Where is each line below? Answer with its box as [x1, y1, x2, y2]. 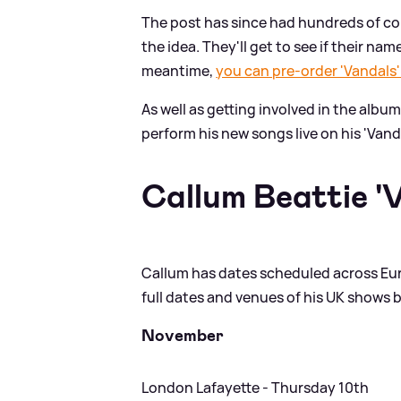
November [141, 324, 225, 347]
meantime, [141, 60, 217, 81]
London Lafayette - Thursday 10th [141, 378, 370, 398]
